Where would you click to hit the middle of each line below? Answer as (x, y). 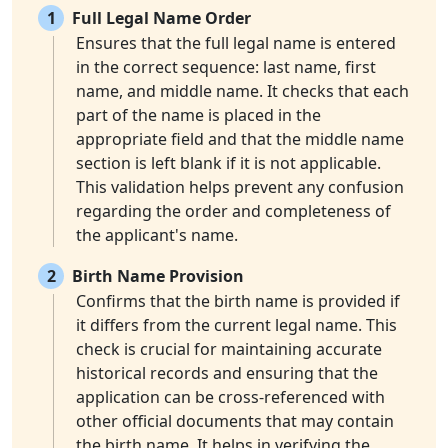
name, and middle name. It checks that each (242, 91)
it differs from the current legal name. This (236, 325)
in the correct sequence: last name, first (226, 67)
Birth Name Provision (158, 276)
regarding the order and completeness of (233, 211)
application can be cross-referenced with (230, 397)
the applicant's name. (157, 235)
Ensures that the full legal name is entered (236, 43)
